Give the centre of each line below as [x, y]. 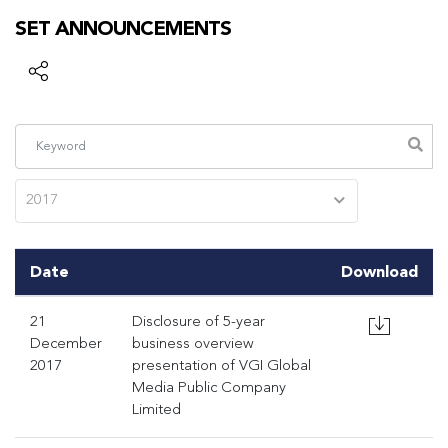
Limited [156, 410]
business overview [193, 344]
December [66, 344]
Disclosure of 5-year [198, 322]
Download [379, 271]
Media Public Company [209, 388]
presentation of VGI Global [221, 366]
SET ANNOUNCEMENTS [123, 28]
